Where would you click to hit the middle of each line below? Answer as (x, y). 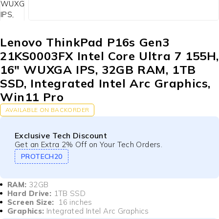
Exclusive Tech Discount (61, 136)
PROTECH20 (42, 157)
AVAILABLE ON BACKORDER (47, 110)
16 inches (73, 202)
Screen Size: (31, 202)
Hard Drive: (31, 194)
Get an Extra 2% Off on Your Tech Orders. (88, 145)
